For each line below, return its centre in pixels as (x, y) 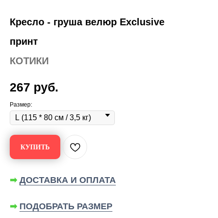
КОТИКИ (29, 61)
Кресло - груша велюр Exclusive (87, 22)
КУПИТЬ (35, 147)
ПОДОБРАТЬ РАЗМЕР (66, 206)
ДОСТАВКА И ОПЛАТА (68, 180)
